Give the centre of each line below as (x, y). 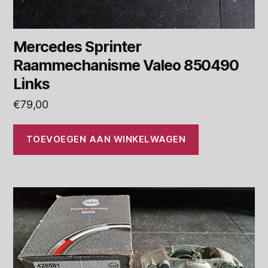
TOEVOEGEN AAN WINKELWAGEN (106, 139)
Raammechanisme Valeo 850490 (126, 65)
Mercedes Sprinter (77, 46)
